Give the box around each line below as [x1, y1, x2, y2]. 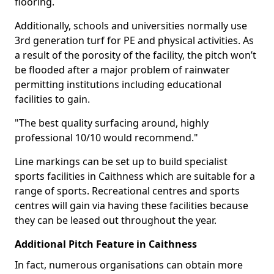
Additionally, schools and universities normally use [15, 19, 247, 32]
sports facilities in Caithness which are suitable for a [15, 169, 255, 183]
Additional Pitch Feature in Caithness [15, 237, 197, 251]
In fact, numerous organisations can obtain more [15, 258, 243, 272]
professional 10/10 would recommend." [15, 131, 198, 144]
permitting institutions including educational [15, 78, 221, 91]
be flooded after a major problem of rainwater [15, 63, 230, 76]
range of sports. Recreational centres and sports [15, 184, 240, 198]
